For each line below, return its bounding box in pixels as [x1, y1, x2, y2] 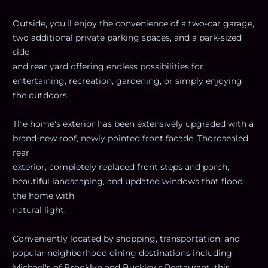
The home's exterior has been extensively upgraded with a [13, 118, 254, 129]
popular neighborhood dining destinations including [13, 247, 232, 258]
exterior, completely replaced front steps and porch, [13, 161, 229, 172]
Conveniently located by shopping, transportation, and [13, 233, 240, 244]
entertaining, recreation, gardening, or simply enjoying [13, 75, 242, 86]
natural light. [13, 204, 66, 215]
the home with [13, 190, 74, 201]
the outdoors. [13, 89, 69, 100]
